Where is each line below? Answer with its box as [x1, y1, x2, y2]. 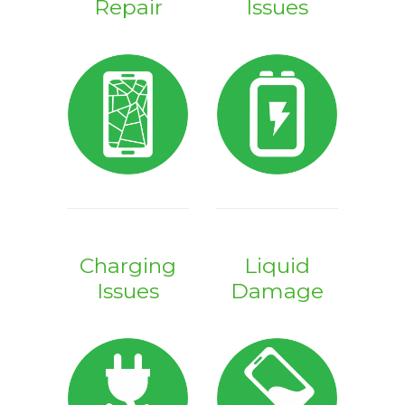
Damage [231, 278, 324, 304]
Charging [80, 252, 176, 278]
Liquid [244, 252, 310, 278]
